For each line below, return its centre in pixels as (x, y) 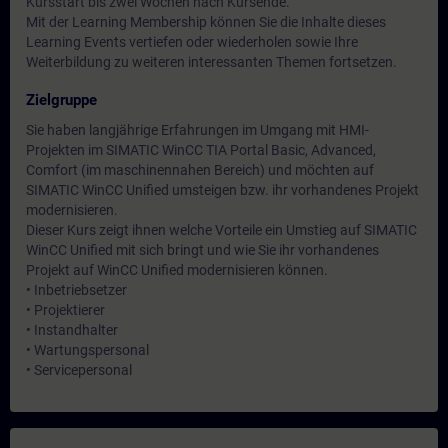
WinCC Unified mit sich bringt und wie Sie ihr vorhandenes (202, 250)
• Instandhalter (72, 330)
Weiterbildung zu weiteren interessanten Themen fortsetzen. (211, 62)
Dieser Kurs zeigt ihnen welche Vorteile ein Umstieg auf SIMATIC (221, 230)
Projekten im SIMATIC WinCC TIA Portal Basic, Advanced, (201, 150)
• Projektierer (65, 310)
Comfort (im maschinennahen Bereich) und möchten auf (200, 170)
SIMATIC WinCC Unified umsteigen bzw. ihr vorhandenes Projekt (222, 190)
